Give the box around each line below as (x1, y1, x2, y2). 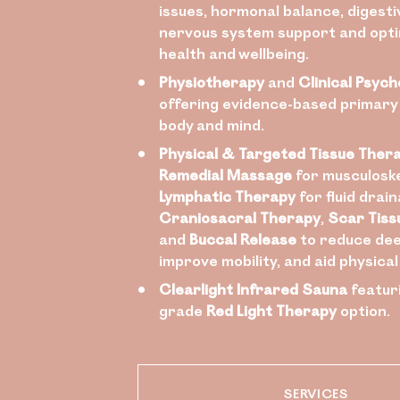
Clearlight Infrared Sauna (159, 279, 347, 299)
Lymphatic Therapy (159, 186, 296, 206)
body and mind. (159, 114, 264, 135)
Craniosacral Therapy (159, 207, 321, 228)
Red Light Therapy (206, 300, 337, 321)
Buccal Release (189, 229, 296, 249)
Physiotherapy (159, 71, 264, 92)
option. (337, 300, 390, 321)
